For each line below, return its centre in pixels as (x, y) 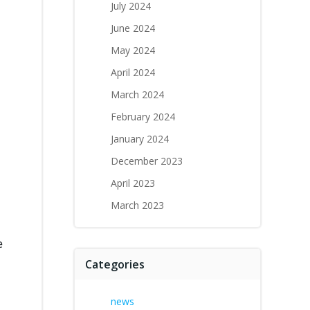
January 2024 (140, 139)
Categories (115, 264)
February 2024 (143, 117)
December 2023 (147, 161)
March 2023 (137, 205)
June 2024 (133, 28)
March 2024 (137, 94)
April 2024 (133, 72)
